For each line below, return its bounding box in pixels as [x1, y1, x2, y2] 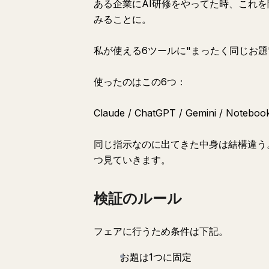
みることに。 [94, 13, 151, 25]
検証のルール [94, 190, 182, 207]
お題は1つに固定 [120, 251, 192, 263]
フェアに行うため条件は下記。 [94, 225, 228, 237]
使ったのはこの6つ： [94, 76, 186, 88]
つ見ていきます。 [94, 154, 171, 166]
